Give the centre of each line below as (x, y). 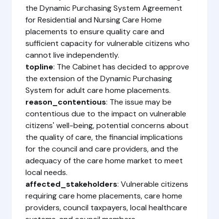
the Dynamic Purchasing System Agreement (104, 8)
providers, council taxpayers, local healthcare (106, 208)
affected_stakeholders (71, 184)
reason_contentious (66, 102)
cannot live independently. (72, 55)
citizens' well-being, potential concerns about (107, 125)
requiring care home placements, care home (104, 196)
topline (39, 67)
